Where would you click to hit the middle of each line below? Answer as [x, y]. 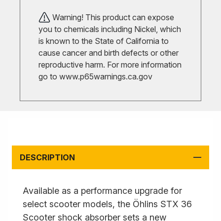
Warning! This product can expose [112, 17]
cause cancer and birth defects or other [109, 53]
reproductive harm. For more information [110, 65]
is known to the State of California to [104, 41]
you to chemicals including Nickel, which [110, 29]
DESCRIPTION [47, 157]
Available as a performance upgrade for [102, 191]
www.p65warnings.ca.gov [106, 76]
